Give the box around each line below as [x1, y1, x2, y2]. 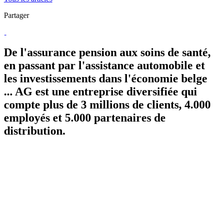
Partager [4, 11, 29, 19]
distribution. [4, 124, 65, 137]
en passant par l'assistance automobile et [4, 59, 205, 72]
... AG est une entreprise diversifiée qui [4, 85, 197, 98]
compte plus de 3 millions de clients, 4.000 [4, 98, 211, 111]
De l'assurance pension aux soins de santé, [4, 46, 211, 59]
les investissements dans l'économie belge [4, 72, 207, 85]
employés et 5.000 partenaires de [4, 111, 166, 124]
